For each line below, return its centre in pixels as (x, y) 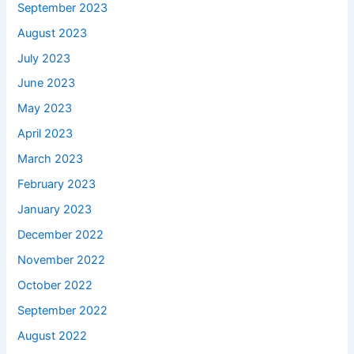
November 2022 (62, 260)
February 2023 (57, 185)
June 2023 (47, 83)
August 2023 (53, 33)
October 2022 (55, 285)
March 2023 (51, 159)
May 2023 (45, 109)
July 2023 (44, 58)
